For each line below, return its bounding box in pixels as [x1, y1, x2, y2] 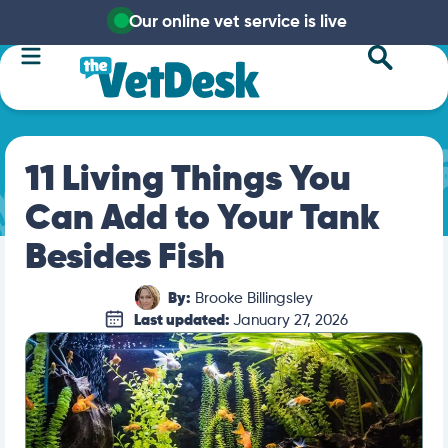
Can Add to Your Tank [25, 201, 380, 237]
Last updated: [133, 313, 233, 328]
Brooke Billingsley [191, 291, 313, 306]
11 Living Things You [25, 162, 351, 198]
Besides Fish [25, 240, 225, 276]
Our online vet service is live [129, 14, 347, 31]
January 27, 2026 [232, 313, 348, 328]
